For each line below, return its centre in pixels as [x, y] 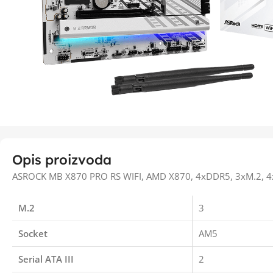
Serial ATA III [46, 259]
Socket [33, 233]
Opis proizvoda [62, 160]
